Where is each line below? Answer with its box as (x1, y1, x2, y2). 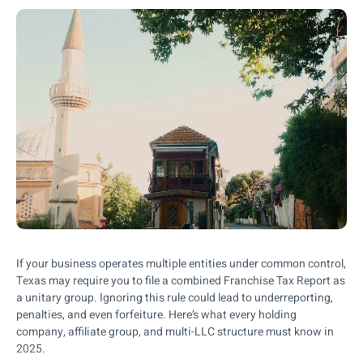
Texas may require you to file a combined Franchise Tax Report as (16, 271, 345, 289)
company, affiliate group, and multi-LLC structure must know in (16, 322, 334, 340)
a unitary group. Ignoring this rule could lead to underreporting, (16, 288, 333, 306)
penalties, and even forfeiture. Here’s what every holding (16, 305, 297, 323)
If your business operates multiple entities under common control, (16, 254, 346, 272)
